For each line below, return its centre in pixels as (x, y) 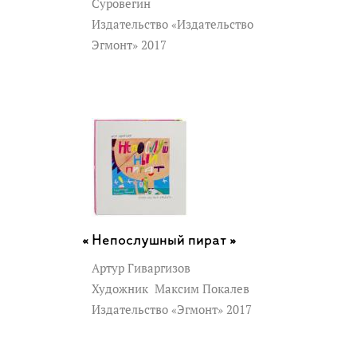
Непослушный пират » (164, 241)
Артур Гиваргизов (141, 268)
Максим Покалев (200, 288)
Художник (122, 288)
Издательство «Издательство (173, 24)
